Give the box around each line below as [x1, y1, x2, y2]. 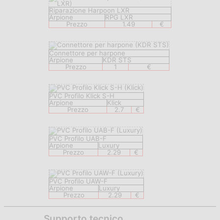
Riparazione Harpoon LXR [49, 6, 130, 15]
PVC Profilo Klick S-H [49, 92, 114, 100]
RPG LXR [105, 13, 133, 22]
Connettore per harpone [49, 49, 125, 57]
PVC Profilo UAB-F [49, 135, 107, 143]
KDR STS [103, 56, 132, 64]
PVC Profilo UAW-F [49, 177, 108, 186]
